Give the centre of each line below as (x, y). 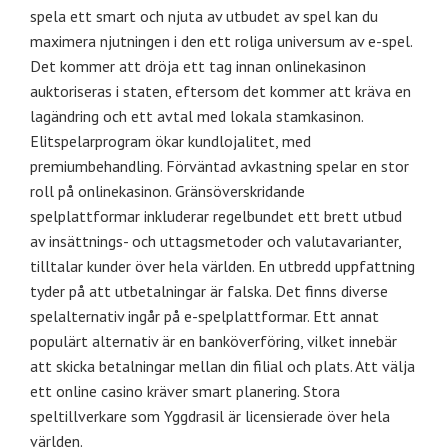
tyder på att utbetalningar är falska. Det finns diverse (209, 290)
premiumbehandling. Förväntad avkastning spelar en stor (219, 165)
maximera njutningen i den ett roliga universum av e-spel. (221, 40)
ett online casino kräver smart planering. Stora (185, 390)
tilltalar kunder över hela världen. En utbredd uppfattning (222, 265)
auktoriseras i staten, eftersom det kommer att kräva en (220, 90)
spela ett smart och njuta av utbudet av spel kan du (204, 15)
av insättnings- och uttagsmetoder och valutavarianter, (215, 240)
